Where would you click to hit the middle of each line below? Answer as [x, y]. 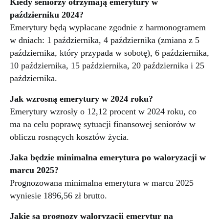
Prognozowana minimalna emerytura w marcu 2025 [102, 183]
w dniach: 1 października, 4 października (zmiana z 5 [105, 40]
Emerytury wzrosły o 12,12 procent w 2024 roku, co [103, 111]
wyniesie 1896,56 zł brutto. [58, 195]
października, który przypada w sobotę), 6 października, [109, 53]
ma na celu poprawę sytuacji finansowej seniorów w [103, 124]
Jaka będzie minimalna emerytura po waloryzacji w [108, 157]
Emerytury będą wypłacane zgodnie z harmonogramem [108, 27]
